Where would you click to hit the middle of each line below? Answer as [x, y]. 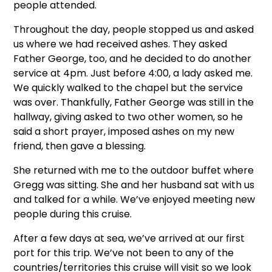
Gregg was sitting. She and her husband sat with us [134, 185]
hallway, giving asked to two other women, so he [128, 117]
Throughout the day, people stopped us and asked [134, 29]
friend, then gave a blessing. [80, 146]
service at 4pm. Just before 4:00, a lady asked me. [133, 73]
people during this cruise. [73, 214]
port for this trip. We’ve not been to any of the [124, 253]
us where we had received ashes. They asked [121, 44]
